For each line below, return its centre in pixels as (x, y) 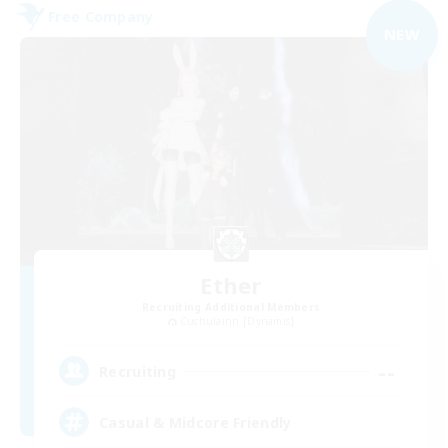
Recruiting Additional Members (231, 307)
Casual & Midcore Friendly (195, 422)
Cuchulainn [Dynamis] (237, 321)
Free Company (101, 17)
